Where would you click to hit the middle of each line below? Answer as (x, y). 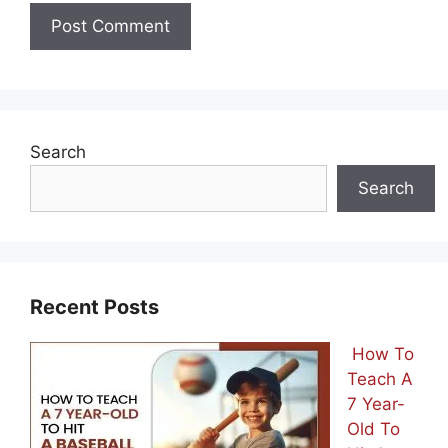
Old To (373, 429)
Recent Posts (94, 307)
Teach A (380, 379)
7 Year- (376, 404)
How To (380, 354)
